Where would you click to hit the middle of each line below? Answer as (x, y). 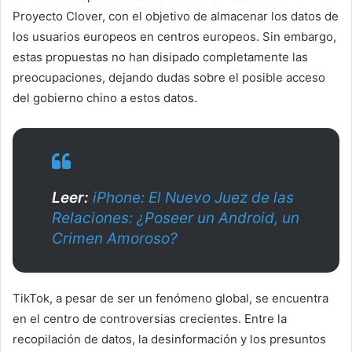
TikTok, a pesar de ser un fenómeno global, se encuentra (170, 298)
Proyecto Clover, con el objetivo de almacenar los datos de (176, 16)
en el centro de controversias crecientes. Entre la (150, 318)
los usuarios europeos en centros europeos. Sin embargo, (174, 36)
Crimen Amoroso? (115, 238)
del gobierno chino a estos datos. (105, 97)
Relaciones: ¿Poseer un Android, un (176, 218)
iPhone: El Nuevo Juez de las (193, 197)
